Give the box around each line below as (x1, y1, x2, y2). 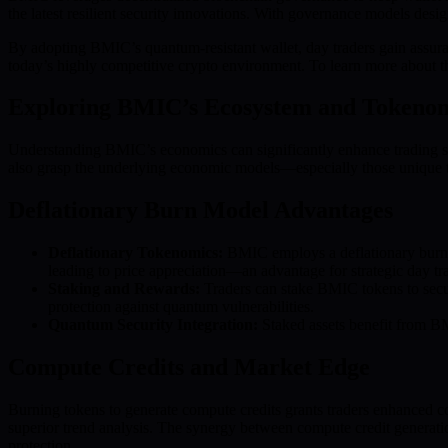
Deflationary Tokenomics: (48, 244, 223, 262)
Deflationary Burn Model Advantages (8, 197, 393, 224)
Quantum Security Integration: (48, 316, 258, 334)
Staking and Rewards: (48, 280, 200, 298)
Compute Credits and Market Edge (8, 354, 370, 381)
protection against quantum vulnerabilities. (48, 298, 314, 316)
